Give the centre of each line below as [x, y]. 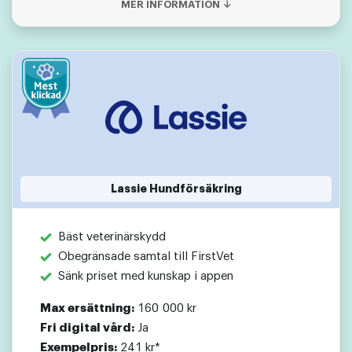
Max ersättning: [87, 309]
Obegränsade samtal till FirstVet [146, 257]
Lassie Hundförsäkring [176, 189]
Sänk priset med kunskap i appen [145, 277]
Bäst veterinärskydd [112, 237]
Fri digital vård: [87, 328]
